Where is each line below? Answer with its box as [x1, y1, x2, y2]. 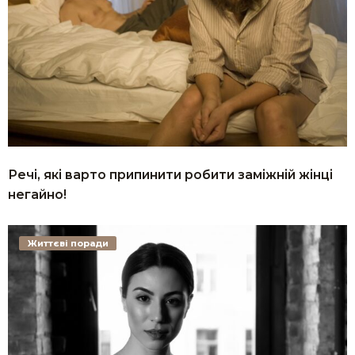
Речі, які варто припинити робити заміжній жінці [8, 166, 333, 182]
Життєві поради [27, 238, 109, 250]
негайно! [8, 186, 67, 202]
